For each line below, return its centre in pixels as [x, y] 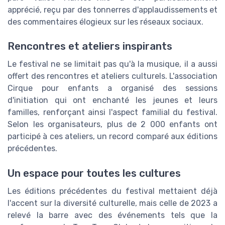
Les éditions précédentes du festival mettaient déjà [113, 191]
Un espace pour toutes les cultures [94, 173]
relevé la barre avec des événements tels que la [113, 215]
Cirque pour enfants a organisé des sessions [113, 88]
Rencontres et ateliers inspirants [90, 46]
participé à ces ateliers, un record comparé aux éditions [113, 137]
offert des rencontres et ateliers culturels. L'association [113, 76]
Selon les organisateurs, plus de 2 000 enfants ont [113, 125]
